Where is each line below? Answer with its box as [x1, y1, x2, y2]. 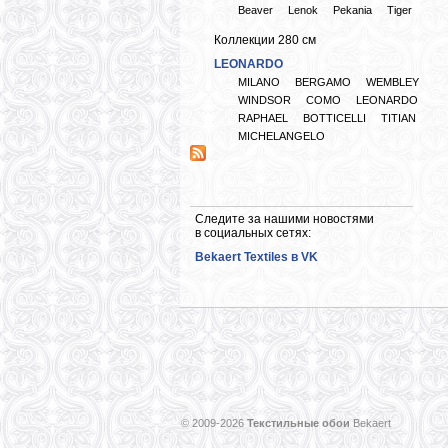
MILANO [238, 76, 280, 88]
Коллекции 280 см [214, 33, 316, 47]
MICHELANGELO [238, 130, 325, 142]
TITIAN [381, 112, 416, 124]
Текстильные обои [247, 417, 350, 429]
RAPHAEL [238, 112, 288, 124]
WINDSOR [238, 94, 291, 106]
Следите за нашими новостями [195, 212, 374, 226]
